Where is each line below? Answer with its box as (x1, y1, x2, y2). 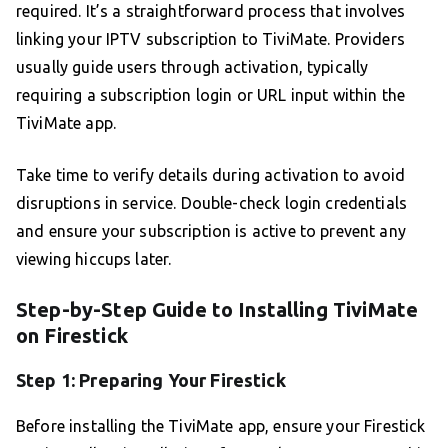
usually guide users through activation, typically (16, 58, 369, 77)
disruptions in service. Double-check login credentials (16, 194, 408, 213)
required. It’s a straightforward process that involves (16, 2, 406, 21)
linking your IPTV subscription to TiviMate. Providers (16, 30, 405, 49)
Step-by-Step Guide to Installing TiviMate (16, 298, 419, 322)
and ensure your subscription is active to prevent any (16, 222, 406, 241)
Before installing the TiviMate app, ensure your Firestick (16, 417, 426, 436)
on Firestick (16, 324, 128, 348)
